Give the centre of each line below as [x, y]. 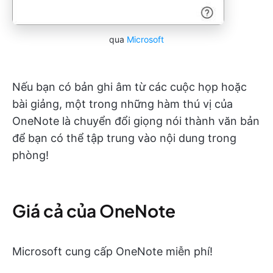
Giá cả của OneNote [94, 211]
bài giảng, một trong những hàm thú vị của [122, 104]
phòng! [30, 155]
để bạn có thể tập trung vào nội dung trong [124, 138]
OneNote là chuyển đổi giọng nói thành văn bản [136, 121]
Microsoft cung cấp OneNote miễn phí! [112, 252]
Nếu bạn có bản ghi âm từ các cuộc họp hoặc [129, 87]
